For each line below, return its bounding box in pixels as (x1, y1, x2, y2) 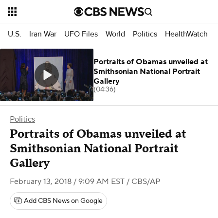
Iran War (29, 29, 56, 39)
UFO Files (64, 29, 98, 39)
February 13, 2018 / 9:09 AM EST (10, 177, 125, 186)
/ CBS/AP (125, 177, 160, 186)
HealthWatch (165, 29, 208, 39)
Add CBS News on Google (24, 197, 103, 205)
